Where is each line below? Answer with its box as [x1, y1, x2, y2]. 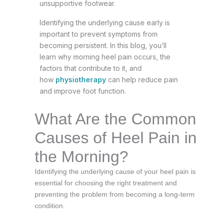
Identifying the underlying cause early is [40, 18, 170, 27]
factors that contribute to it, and [40, 63, 142, 72]
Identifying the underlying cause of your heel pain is [35, 167, 196, 175]
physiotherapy [55, 75, 106, 84]
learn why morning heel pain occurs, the [40, 52, 170, 61]
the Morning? [35, 147, 128, 166]
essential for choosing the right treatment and [35, 178, 177, 187]
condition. [35, 201, 65, 210]
